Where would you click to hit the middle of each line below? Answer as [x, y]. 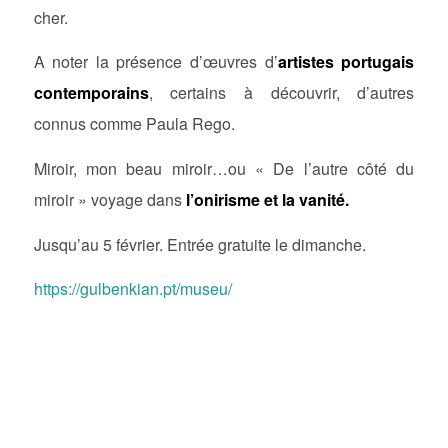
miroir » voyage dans [107, 199]
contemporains [91, 93]
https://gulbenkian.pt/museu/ [132, 289]
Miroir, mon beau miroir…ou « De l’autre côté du [224, 168]
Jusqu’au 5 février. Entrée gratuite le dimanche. [199, 244]
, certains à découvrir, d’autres [281, 93]
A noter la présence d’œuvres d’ [155, 62]
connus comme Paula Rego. [134, 124]
